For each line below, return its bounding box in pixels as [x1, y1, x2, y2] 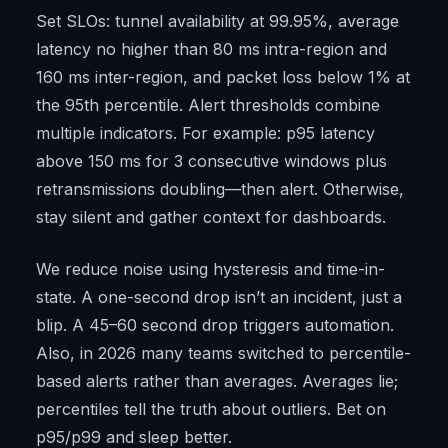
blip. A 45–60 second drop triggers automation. [36, 315, 394, 336]
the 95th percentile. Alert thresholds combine [36, 95, 380, 116]
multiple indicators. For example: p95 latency [36, 123, 375, 144]
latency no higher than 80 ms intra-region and [36, 39, 387, 60]
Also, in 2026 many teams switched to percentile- [36, 343, 411, 364]
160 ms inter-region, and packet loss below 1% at [36, 67, 410, 88]
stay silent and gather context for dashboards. [36, 207, 386, 228]
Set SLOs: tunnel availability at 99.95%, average [36, 11, 399, 32]
